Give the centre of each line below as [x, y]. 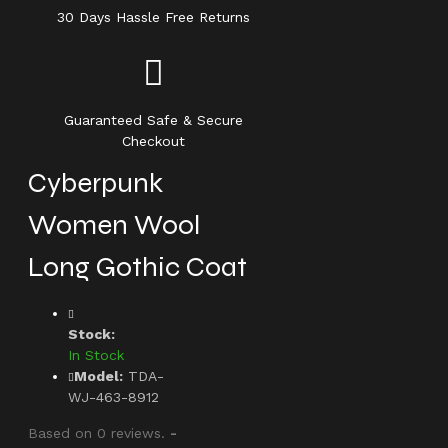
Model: [98, 376]
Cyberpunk [95, 183]
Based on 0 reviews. [96, 433]
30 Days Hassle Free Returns [154, 17]
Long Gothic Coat [137, 267]
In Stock [96, 355]
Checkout [154, 141]
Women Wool [114, 225]
